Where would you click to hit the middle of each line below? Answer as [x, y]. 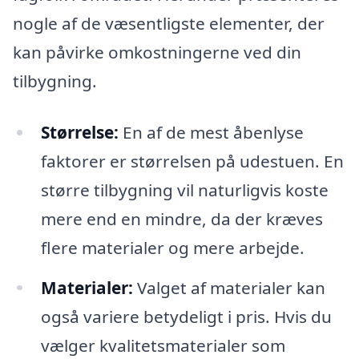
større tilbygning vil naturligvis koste [184, 190]
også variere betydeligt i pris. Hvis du [186, 316]
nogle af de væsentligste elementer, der [169, 23]
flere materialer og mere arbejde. [172, 247]
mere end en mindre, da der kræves [182, 218]
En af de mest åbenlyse [211, 132]
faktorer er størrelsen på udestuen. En [192, 161]
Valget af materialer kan [229, 287]
